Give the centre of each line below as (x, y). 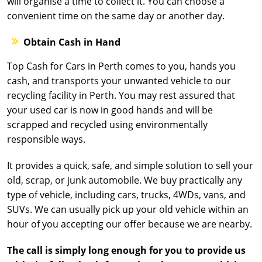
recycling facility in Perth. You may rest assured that (121, 95)
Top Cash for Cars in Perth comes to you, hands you (121, 66)
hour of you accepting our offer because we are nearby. (130, 224)
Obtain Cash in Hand (72, 42)
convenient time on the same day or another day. (116, 16)
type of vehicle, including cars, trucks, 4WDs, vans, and (126, 195)
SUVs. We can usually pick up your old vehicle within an (128, 209)
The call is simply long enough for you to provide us (126, 250)
